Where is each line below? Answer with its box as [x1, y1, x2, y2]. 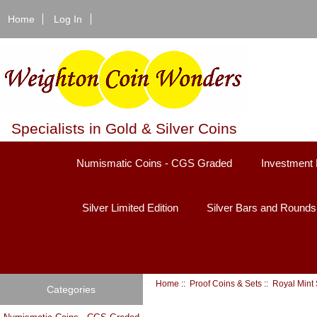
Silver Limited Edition [81, 201, 178, 214]
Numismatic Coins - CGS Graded [76, 157, 233, 170]
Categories [47, 284, 96, 296]
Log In [54, 13, 83, 25]
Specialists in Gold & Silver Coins [11, 120, 237, 137]
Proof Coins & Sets [190, 279, 263, 289]
